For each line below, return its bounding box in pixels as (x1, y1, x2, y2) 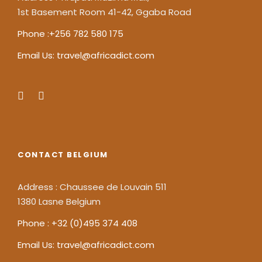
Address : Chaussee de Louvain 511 (18, 181, 167, 193)
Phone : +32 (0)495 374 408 (18, 217, 137, 229)
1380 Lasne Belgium (18, 195, 101, 208)
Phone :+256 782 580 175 (18, 27, 123, 40)
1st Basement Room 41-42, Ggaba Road (18, 6, 191, 18)
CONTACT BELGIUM (18, 149, 108, 160)
